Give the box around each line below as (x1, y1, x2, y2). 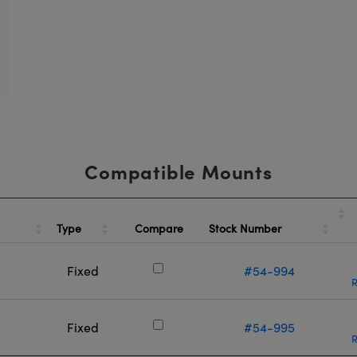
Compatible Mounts (84, 158, 273, 184)
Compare (135, 221, 184, 236)
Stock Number (208, 220, 284, 236)
